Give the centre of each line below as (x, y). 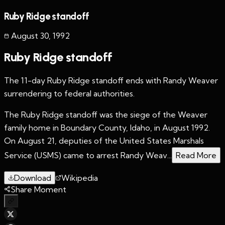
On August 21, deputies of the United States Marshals (104, 141)
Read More (196, 155)
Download (33, 178)
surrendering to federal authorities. (69, 94)
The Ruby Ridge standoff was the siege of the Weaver (106, 115)
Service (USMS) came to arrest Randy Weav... (88, 155)
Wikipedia (80, 178)
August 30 (30, 36)
